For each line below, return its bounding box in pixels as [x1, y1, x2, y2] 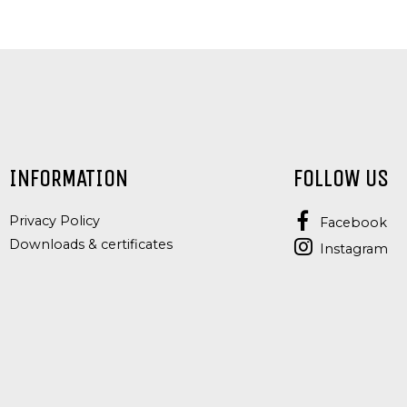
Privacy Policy [9, 213, 100, 229]
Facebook [320, 213, 387, 231]
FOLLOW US [293, 165, 389, 193]
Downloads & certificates [9, 236, 173, 253]
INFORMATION [9, 165, 128, 193]
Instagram [320, 240, 388, 257]
